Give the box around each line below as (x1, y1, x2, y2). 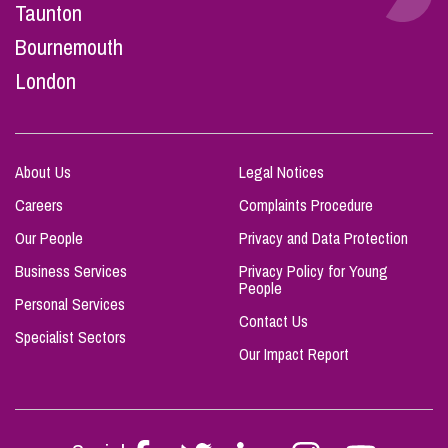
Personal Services (15, 293, 125, 315)
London (15, 66, 76, 96)
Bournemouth (15, 32, 123, 62)
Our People (15, 227, 83, 249)
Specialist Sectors (15, 326, 126, 348)
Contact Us (239, 310, 308, 332)
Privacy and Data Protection (239, 227, 408, 249)
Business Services (15, 260, 127, 282)
